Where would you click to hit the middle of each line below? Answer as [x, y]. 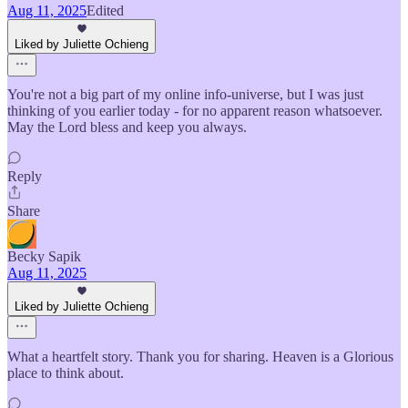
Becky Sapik [44, 256]
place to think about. [66, 373]
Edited [105, 10]
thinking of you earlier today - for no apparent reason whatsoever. [195, 111]
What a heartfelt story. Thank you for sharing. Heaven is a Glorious [200, 357]
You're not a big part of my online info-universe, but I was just [185, 94]
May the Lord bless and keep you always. [127, 127]
